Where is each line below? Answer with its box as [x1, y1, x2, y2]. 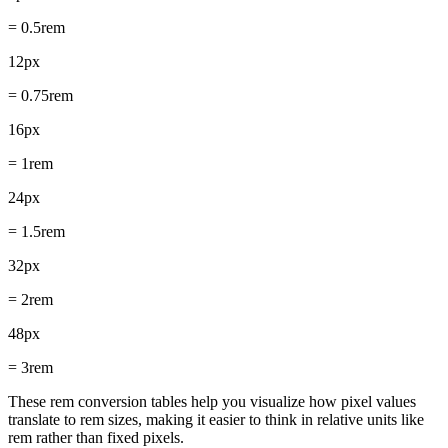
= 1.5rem [8, 222, 65, 240]
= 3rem [8, 358, 53, 376]
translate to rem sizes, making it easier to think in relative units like [8, 410, 424, 428]
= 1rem [8, 154, 53, 172]
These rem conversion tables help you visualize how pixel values [8, 392, 416, 410]
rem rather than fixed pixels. [8, 428, 184, 446]
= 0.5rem [8, 18, 65, 36]
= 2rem [8, 290, 53, 308]
